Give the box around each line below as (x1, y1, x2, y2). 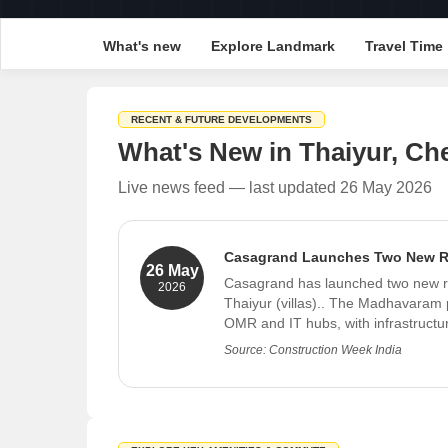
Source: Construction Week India (224, 343, 402, 357)
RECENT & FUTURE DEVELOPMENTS (131, 114, 312, 125)
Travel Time (364, 38, 443, 54)
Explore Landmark (210, 38, 335, 54)
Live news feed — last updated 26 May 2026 (118, 179, 432, 196)
